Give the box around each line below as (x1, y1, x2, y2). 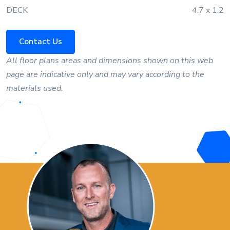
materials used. (6, 83, 63, 94)
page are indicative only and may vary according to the (6, 69, 204, 81)
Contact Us (19, 35, 62, 47)
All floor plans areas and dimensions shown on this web (6, 55, 213, 67)
